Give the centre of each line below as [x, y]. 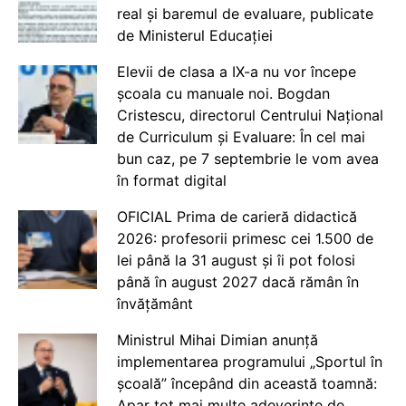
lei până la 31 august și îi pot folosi [236, 260]
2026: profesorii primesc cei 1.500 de [245, 238]
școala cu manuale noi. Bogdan [223, 93]
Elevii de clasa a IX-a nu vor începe [236, 72]
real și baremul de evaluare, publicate [245, 14]
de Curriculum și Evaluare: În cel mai [241, 137]
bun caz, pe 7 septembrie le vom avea [247, 159]
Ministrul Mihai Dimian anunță [217, 340]
